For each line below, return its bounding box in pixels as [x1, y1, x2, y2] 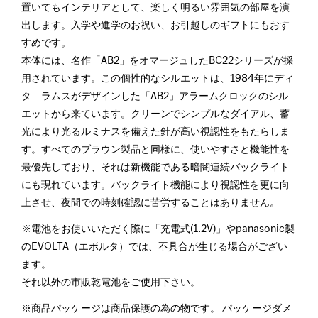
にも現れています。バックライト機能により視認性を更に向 [21, 180, 290, 190]
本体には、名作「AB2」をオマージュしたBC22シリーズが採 [21, 56, 293, 66]
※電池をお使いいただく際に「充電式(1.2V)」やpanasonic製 [21, 224, 295, 234]
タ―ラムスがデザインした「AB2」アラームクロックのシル [21, 92, 288, 102]
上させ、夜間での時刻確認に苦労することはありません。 [21, 198, 280, 208]
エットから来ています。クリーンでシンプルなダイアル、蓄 [21, 109, 290, 119]
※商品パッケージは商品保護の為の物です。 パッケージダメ [21, 304, 292, 314]
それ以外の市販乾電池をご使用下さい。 [21, 278, 200, 287]
